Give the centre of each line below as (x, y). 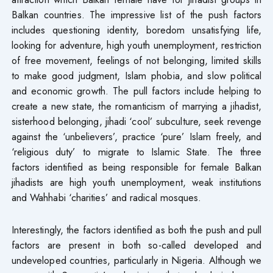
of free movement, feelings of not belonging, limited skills (136, 60)
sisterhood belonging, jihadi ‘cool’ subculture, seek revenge (136, 121)
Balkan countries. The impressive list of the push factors (136, 14)
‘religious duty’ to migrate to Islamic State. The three (136, 151)
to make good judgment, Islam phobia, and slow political (136, 75)
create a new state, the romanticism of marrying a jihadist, (136, 106)
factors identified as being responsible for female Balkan (136, 167)
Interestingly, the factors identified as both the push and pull (136, 229)
